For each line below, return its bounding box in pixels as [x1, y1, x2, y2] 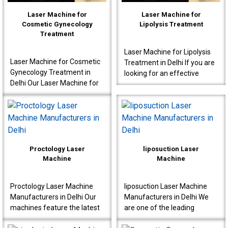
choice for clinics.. [10, 110, 66, 119]
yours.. [124, 101, 145, 109]
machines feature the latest [10, 203, 100, 212]
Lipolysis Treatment [139, 20, 203, 28]
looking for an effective [124, 69, 199, 77]
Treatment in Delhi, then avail [124, 90, 217, 99]
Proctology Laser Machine [10, 182, 93, 190]
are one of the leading [124, 203, 194, 212]
